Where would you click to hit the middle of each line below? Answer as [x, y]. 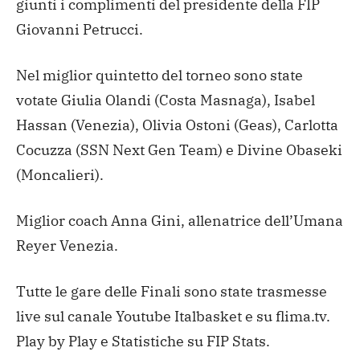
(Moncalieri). [60, 174]
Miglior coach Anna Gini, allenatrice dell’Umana [180, 220]
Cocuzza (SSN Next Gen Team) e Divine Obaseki [179, 149]
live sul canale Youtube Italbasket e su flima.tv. [173, 316]
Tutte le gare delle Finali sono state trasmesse [172, 291]
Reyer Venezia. [67, 245]
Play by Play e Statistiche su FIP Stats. [143, 341]
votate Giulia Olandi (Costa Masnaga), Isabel [166, 100]
